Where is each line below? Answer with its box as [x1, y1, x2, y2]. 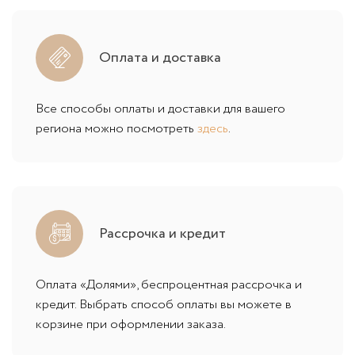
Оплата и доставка [99, 47, 221, 68]
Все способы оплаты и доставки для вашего [36, 99, 285, 118]
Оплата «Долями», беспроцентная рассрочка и [36, 275, 302, 294]
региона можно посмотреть [36, 119, 197, 138]
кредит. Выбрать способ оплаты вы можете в [36, 295, 292, 314]
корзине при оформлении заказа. [36, 315, 226, 334]
